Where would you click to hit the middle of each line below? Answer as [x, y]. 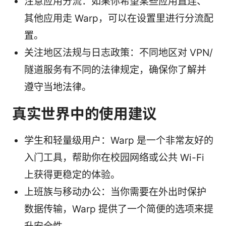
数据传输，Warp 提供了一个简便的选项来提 [119, 209]
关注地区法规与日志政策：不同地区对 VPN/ [119, 53]
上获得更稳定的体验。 [72, 175]
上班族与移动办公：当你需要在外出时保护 [115, 192]
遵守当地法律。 [58, 87]
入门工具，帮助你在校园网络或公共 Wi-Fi [114, 158]
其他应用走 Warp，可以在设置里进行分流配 [119, 19]
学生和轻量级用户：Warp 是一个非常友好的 [119, 141]
